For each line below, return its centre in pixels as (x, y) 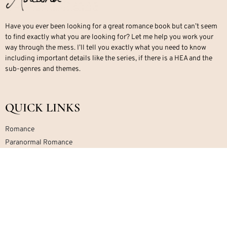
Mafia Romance (29, 182)
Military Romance (32, 169)
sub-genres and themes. (43, 69)
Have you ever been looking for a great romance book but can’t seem (111, 27)
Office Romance (30, 156)
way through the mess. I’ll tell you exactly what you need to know (106, 48)
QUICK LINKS (43, 108)
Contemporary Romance (43, 196)
